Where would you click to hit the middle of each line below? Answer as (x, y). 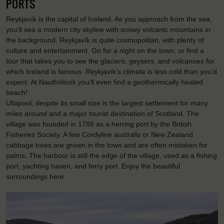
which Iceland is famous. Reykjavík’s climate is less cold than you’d (111, 72)
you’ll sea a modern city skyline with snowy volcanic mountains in (108, 30)
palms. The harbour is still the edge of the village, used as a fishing (111, 156)
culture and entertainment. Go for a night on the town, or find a (105, 51)
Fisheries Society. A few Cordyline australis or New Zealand (99, 135)
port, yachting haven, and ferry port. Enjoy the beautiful (93, 166)
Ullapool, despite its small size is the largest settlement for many (107, 103)
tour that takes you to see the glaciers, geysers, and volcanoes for (110, 61)
